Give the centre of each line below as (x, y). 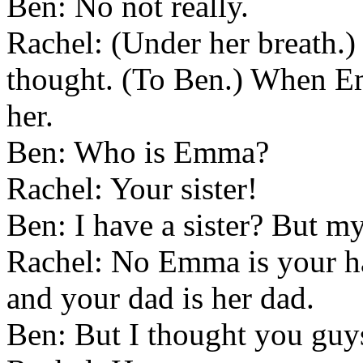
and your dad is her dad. (160, 298)
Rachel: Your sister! (132, 188)
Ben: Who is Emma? (138, 152)
